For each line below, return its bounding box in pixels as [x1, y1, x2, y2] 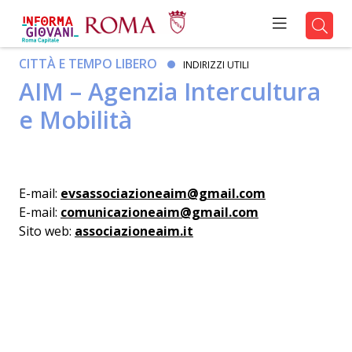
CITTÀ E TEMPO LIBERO [18, 55, 157, 72]
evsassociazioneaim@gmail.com [60, 185, 266, 202]
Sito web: [18, 222, 75, 240]
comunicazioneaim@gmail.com [60, 203, 258, 221]
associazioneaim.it [74, 222, 193, 240]
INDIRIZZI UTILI [182, 58, 249, 71]
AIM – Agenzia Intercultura [18, 75, 321, 108]
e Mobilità [18, 104, 132, 136]
